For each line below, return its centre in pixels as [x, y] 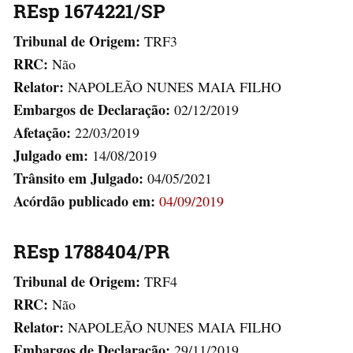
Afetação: [42, 132]
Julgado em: [53, 155]
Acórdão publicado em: [84, 201]
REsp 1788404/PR [92, 251]
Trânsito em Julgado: [80, 178]
